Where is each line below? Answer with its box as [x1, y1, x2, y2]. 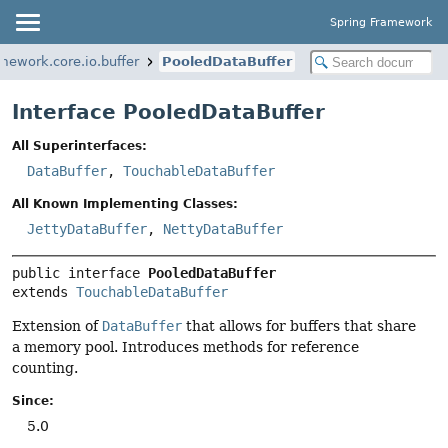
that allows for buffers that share [182, 317, 416, 334]
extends [12, 283, 76, 300]
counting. [12, 359, 78, 376]
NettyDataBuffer [163, 221, 283, 238]
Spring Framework [330, 15, 432, 29]
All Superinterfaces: [12, 139, 147, 154]
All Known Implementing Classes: [12, 197, 238, 212]
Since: [12, 393, 54, 408]
